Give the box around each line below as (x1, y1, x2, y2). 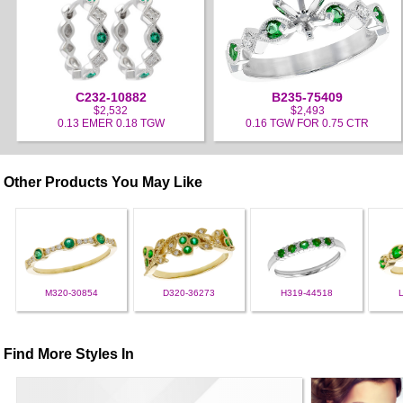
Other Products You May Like (4, 175, 203, 190)
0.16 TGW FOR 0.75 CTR (246, 117, 370, 130)
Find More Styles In (4, 346, 135, 363)
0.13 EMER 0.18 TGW (57, 117, 165, 130)
